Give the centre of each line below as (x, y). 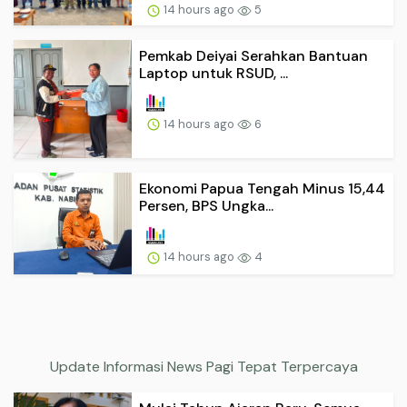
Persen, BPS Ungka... (206, 206)
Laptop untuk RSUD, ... (213, 73)
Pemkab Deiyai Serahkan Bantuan (253, 55)
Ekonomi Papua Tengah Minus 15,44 (262, 189)
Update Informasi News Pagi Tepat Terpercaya (203, 366)
